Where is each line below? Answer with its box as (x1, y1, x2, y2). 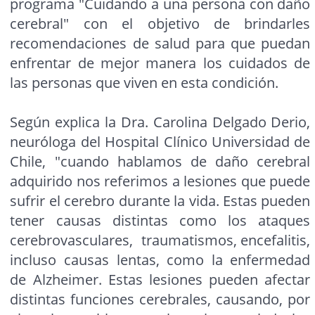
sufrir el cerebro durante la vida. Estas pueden (10, 191, 311, 211)
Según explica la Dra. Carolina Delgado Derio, (10, 112, 311, 132)
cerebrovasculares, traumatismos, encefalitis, (10, 231, 311, 250)
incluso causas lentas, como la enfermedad (10, 250, 311, 270)
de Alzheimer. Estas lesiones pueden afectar (10, 270, 311, 290)
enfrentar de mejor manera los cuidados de (10, 53, 311, 73)
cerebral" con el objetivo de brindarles (10, 14, 311, 34)
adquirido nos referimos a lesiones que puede (10, 172, 311, 191)
